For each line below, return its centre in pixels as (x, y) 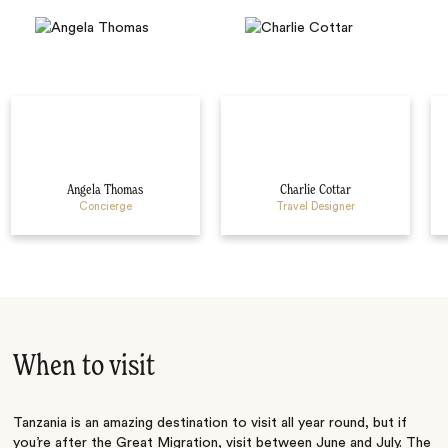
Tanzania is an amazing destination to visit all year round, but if (210, 423)
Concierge (105, 206)
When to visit (84, 367)
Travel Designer (315, 206)
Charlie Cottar (315, 189)
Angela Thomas (105, 189)
